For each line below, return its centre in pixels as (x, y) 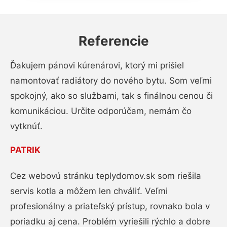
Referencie (113, 41)
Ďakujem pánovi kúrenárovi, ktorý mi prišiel (97, 65)
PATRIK (25, 150)
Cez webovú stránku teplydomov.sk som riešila (106, 176)
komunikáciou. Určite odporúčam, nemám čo (101, 111)
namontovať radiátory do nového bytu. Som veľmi (111, 81)
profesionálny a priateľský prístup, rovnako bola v (110, 206)
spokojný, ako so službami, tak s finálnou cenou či (111, 96)
